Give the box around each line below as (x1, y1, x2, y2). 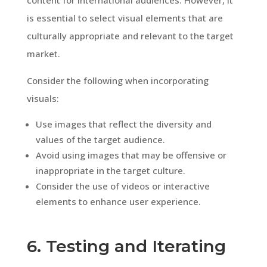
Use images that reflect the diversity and (35, 117, 212, 130)
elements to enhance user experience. (35, 195, 201, 207)
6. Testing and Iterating (26, 235, 226, 256)
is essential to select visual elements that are (26, 11, 223, 24)
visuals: (26, 92, 59, 104)
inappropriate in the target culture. (35, 164, 185, 176)
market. (26, 47, 60, 60)
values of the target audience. (35, 133, 165, 145)
